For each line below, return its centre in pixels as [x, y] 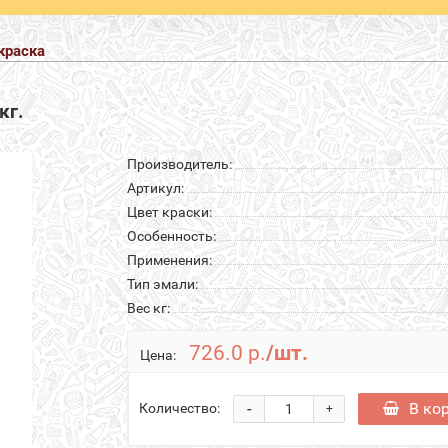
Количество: [179, 407]
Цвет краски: [169, 211]
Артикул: [155, 187]
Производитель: [179, 163]
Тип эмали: [162, 283]
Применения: [169, 259]
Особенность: [171, 235]
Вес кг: [148, 307]
